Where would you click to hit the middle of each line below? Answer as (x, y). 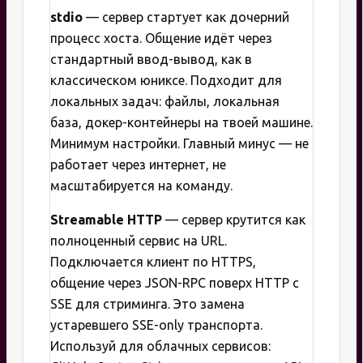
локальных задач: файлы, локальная (165, 102)
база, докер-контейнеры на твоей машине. (181, 123)
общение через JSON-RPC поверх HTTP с (175, 283)
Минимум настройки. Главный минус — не (179, 144)
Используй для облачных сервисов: (160, 346)
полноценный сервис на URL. (139, 241)
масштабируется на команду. (141, 186)
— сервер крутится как (234, 220)
